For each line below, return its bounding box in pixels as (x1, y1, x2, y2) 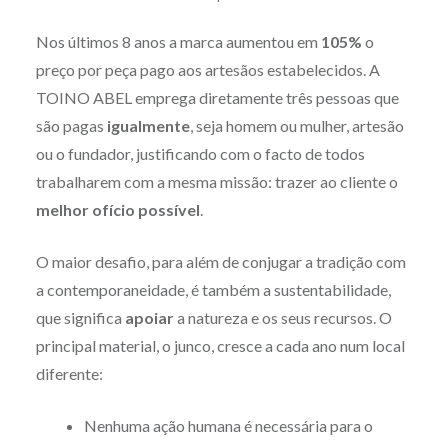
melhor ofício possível (35, 199, 200, 219)
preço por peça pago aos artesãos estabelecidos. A (35, 59, 380, 79)
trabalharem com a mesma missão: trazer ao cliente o (35, 171, 398, 191)
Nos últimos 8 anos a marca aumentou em (35, 31, 321, 51)
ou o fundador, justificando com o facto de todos (35, 143, 365, 163)
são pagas (35, 115, 107, 135)
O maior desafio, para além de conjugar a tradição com (35, 251, 406, 271)
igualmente (106, 115, 190, 135)
